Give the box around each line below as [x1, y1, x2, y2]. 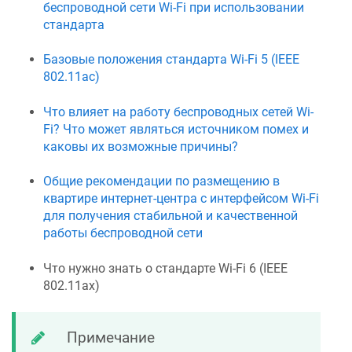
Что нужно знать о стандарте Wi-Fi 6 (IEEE [43, 260, 288, 276]
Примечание [67, 328, 155, 346]
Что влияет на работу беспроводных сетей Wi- [43, 104, 313, 119]
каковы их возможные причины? [43, 138, 238, 154]
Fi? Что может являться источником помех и [43, 121, 309, 137]
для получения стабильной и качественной [43, 208, 298, 224]
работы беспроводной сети [43, 225, 203, 241]
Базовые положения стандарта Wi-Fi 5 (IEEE [43, 52, 299, 68]
